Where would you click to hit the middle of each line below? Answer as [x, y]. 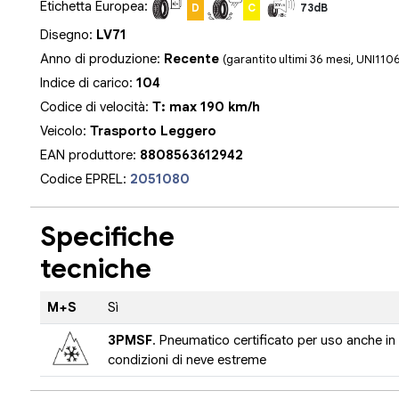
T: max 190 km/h [207, 106]
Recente [194, 58]
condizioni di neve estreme [187, 360]
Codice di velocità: [97, 106]
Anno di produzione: [102, 58]
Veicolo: [65, 130]
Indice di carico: [89, 82]
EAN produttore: [90, 155]
